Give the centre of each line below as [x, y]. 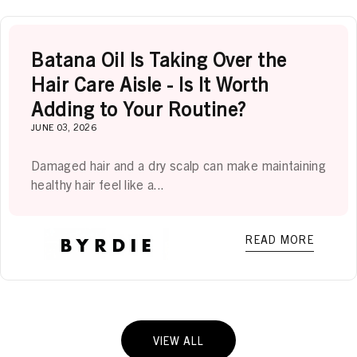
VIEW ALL [178, 340]
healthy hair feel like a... [98, 184]
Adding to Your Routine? [139, 108]
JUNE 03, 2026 [64, 126]
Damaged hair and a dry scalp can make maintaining [178, 165]
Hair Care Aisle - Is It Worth [150, 83]
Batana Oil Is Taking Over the [159, 59]
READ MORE [280, 239]
